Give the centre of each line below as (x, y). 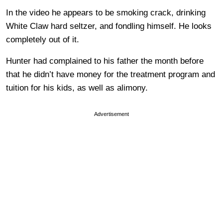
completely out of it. (43, 39)
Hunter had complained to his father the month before (105, 61)
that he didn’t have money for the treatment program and (111, 74)
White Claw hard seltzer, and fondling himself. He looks (109, 26)
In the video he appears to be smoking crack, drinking (106, 12)
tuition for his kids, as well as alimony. (77, 88)
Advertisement (111, 114)
